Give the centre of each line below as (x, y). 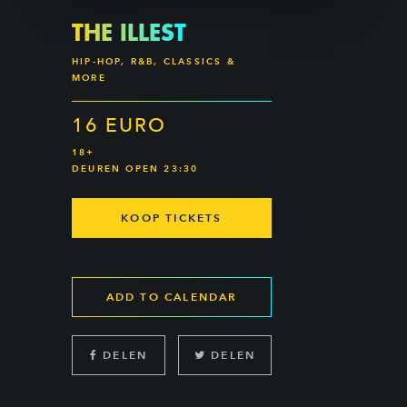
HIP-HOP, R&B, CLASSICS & (154, 61)
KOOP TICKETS (172, 218)
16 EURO (119, 125)
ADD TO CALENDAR (172, 297)
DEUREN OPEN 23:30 (135, 169)
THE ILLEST (129, 32)
